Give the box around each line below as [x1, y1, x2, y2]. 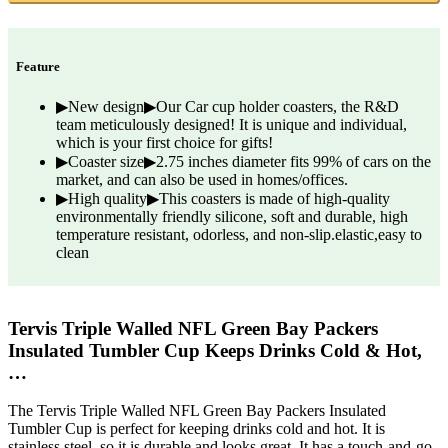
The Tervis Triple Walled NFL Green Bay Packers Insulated [8, 402, 386, 420]
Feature [16, 58, 60, 74]
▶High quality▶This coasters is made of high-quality [56, 189, 390, 207]
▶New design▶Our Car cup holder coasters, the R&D [56, 97, 399, 115]
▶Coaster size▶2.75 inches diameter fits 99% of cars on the [56, 152, 431, 170]
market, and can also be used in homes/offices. [56, 170, 348, 188]
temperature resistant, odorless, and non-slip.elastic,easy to [56, 225, 422, 243]
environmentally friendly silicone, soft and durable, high [56, 207, 408, 225]
